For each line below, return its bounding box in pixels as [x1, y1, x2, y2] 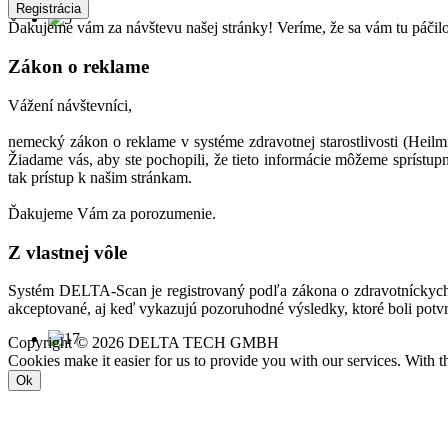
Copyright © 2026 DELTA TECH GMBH [8, 334, 279, 352]
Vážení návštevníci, [8, 96, 132, 114]
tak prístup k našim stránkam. [8, 168, 192, 186]
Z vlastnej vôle [8, 241, 127, 263]
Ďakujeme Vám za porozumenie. [8, 204, 216, 222]
